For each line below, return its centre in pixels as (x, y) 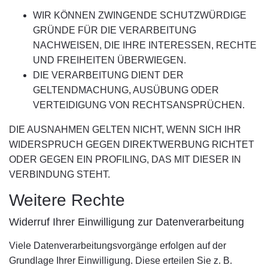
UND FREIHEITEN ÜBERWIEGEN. (109, 60)
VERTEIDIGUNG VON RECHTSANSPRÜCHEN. (139, 105)
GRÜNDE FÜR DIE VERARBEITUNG (115, 30)
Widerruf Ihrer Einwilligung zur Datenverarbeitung (127, 222)
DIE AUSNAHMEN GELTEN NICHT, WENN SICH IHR (125, 130)
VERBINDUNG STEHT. (60, 174)
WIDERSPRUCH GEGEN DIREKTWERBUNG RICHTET (132, 144)
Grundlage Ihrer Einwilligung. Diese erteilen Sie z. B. (121, 261)
